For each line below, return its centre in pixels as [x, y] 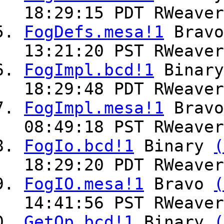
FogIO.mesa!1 [84, 184]
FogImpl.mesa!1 [94, 108]
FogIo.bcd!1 [79, 146]
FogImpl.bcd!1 [89, 70]
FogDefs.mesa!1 [94, 32]
